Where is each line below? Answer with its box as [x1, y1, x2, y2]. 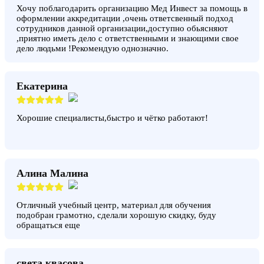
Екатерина [16, 80, 68, 92]
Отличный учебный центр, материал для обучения [16, 200, 211, 210]
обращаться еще [16, 220, 80, 230]
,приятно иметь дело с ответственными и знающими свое [16, 33, 239, 43]
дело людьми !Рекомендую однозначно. [16, 43, 169, 53]
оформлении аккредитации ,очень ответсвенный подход [16, 13, 233, 23]
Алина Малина [16, 167, 88, 179]
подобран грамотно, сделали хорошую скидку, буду [16, 210, 216, 220]
